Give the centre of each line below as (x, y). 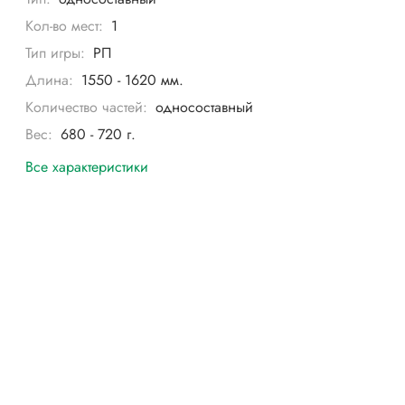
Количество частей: (87, 108)
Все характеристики (87, 166)
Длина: (50, 80)
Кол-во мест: (65, 26)
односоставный (204, 108)
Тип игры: (56, 53)
